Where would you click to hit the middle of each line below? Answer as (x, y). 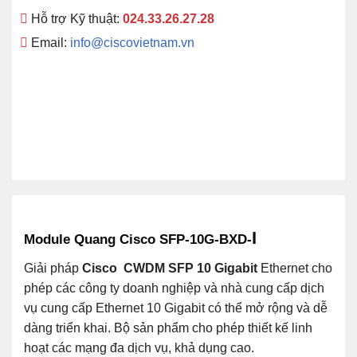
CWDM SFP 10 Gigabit (189, 269)
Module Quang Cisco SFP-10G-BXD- (138, 240)
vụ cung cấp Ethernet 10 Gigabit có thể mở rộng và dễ (176, 308)
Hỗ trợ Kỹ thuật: (75, 19)
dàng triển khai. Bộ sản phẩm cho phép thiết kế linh (168, 328)
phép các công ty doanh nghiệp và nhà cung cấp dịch (174, 288)
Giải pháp (53, 269)
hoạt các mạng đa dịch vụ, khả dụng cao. (139, 348)
